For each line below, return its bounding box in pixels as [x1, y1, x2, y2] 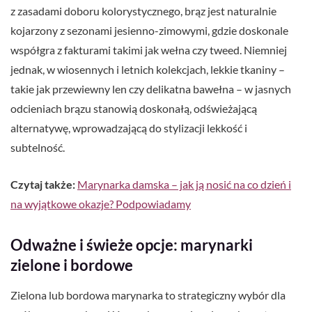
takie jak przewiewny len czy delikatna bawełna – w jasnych [10, 82, 291, 96]
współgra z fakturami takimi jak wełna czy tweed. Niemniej [10, 43, 287, 57]
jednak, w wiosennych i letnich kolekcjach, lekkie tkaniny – [10, 63, 285, 77]
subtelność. [10, 141, 65, 155]
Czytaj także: [10, 178, 75, 192]
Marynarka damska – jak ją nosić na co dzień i [77, 178, 291, 192]
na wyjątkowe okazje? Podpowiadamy [10, 197, 191, 211]
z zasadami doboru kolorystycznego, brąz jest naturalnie [10, 4, 276, 18]
